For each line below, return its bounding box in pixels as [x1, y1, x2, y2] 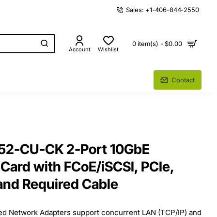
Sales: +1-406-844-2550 [126, 5, 199, 14]
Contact [171, 76, 195, 84]
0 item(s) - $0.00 [132, 40, 182, 47]
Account [69, 46, 91, 53]
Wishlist [98, 46, 119, 53]
